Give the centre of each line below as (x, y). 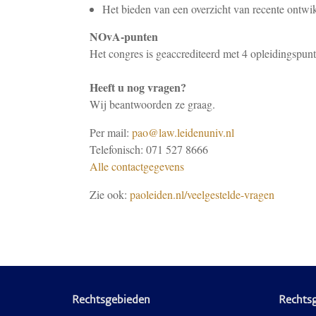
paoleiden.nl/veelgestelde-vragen (202, 194)
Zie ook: (110, 194)
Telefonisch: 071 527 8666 (149, 149)
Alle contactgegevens (137, 166)
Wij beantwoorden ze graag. (152, 104)
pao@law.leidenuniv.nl (183, 132)
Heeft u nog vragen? (138, 87)
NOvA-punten (124, 36)
